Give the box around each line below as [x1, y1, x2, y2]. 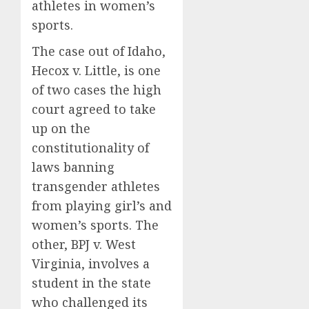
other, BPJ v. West [32, 235, 136, 252]
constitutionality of [32, 139, 149, 156]
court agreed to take [32, 100, 156, 117]
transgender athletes [32, 177, 160, 195]
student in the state [32, 274, 151, 291]
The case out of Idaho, [32, 42, 166, 59]
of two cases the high [32, 81, 161, 98]
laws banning [32, 158, 114, 175]
